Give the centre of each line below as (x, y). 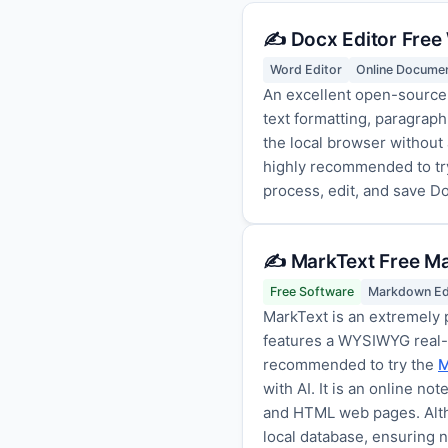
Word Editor (306, 69)
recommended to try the (350, 364)
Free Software (312, 291)
